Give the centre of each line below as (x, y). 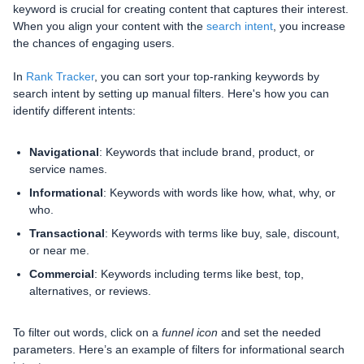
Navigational (64, 152)
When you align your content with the (110, 26)
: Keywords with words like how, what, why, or (219, 192)
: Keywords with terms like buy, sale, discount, (222, 233)
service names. (68, 169)
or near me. (59, 250)
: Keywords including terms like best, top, (199, 273)
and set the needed (269, 332)
